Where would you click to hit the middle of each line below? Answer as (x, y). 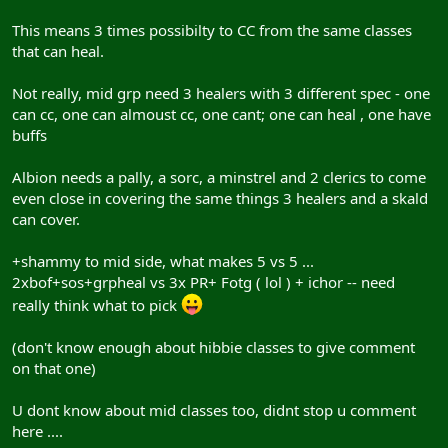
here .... (37, 431)
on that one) (54, 368)
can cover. (46, 219)
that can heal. (58, 51)
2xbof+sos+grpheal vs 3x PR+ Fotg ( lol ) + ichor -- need (203, 282)
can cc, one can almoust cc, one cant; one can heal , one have (221, 114)
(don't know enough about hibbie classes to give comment (213, 347)
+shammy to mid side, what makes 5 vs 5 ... (163, 261)
